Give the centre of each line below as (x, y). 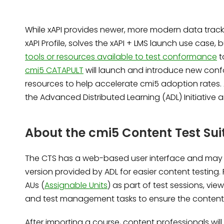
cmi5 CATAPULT (54, 70)
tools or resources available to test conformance (121, 57)
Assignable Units (76, 185)
